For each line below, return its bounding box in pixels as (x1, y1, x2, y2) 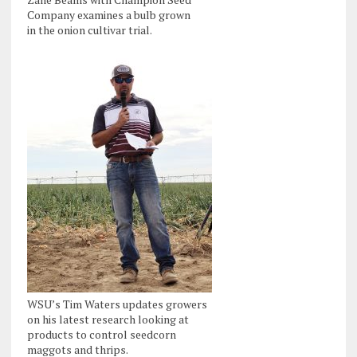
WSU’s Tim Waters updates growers (26, 296, 207, 312)
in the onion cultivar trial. (26, 22, 152, 38)
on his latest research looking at (26, 312, 189, 328)
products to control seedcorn (26, 327, 176, 343)
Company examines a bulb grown (26, 7, 190, 23)
